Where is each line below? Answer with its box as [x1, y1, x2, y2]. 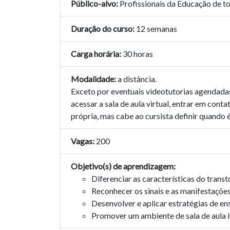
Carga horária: [71, 49, 123, 59]
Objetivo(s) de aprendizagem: [71, 161, 176, 171]
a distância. [116, 74, 157, 84]
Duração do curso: [71, 24, 135, 33]
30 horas [123, 49, 153, 59]
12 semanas [135, 24, 177, 33]
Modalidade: [71, 74, 116, 84]
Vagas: [71, 136, 94, 146]
